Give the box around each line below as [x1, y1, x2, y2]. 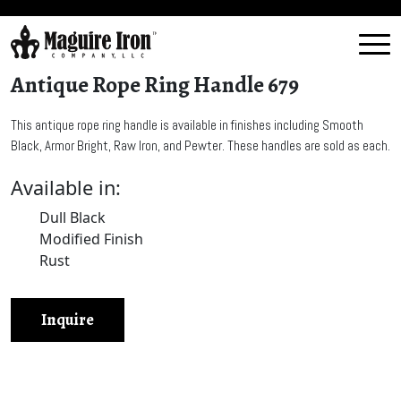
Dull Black [39, 208, 106, 227]
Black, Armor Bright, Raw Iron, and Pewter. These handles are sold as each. [11, 137, 390, 154]
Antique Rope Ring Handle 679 [11, 70, 299, 100]
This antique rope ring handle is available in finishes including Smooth [11, 116, 363, 133]
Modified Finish [39, 229, 143, 249]
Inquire [41, 309, 94, 330]
